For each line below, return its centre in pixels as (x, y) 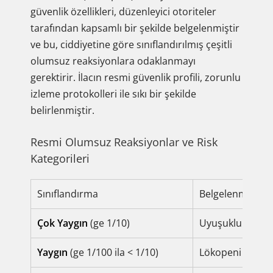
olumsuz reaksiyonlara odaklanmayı (113, 61)
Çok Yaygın (62, 223)
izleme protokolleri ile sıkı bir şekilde (113, 94)
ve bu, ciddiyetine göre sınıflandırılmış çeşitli (131, 44)
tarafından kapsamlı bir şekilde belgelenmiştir (135, 28)
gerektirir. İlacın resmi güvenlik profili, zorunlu (136, 77)
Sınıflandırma (68, 194)
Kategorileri (60, 158)
